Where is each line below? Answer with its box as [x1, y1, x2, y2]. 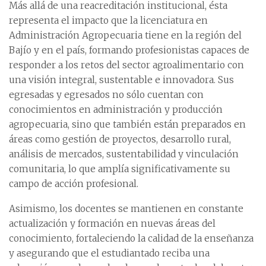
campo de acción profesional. [9, 178, 138, 190]
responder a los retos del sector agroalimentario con [9, 59, 244, 71]
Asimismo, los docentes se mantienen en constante [9, 203, 243, 215]
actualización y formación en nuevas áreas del [9, 218, 216, 230]
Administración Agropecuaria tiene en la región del [9, 30, 242, 42]
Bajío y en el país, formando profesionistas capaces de [9, 45, 249, 56]
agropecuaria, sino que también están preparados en [9, 119, 246, 131]
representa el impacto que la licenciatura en [9, 15, 208, 27]
